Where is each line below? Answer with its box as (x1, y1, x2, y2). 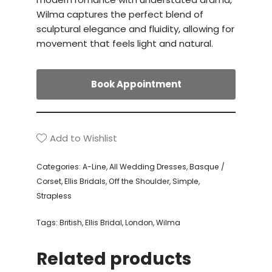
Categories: (36, 161, 83, 172)
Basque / (189, 161, 225, 172)
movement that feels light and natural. (36, 36, 213, 50)
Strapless (36, 191, 72, 202)
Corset (36, 176, 61, 187)
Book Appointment (90, 77, 182, 90)
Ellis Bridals (64, 176, 106, 187)
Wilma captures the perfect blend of (36, 7, 203, 21)
